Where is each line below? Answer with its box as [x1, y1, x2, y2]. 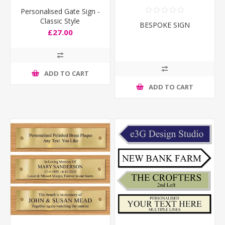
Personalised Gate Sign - [20, 6, 100, 16]
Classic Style [40, 16, 80, 26]
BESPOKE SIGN [140, 20, 190, 30]
